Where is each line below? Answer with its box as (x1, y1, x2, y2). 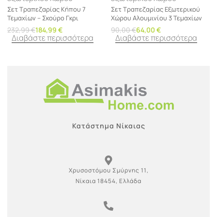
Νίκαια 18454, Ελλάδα (76, 177, 141, 186)
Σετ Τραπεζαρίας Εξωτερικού (111, 4, 200, 14)
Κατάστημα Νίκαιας (72, 121, 145, 131)
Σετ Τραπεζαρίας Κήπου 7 (7, 4, 86, 14)
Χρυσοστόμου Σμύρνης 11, (68, 166, 149, 175)
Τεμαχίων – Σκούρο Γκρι (7, 13, 78, 22)
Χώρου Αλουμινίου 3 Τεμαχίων (111, 13, 202, 22)
